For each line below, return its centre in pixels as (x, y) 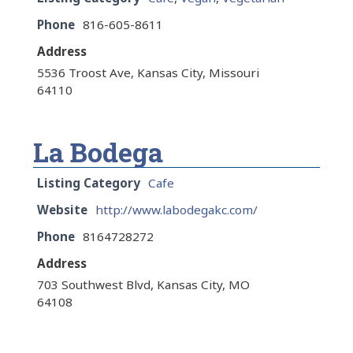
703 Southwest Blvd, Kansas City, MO (143, 285)
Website (62, 210)
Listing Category (89, 183)
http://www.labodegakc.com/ (176, 210)
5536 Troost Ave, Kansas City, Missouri (148, 73)
